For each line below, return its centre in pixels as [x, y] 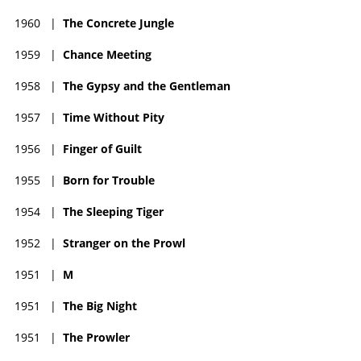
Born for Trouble [109, 180]
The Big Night [100, 306]
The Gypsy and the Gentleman [147, 86]
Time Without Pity [114, 118]
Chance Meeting [107, 55]
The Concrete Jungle [118, 23]
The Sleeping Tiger [113, 212]
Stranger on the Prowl [124, 243]
